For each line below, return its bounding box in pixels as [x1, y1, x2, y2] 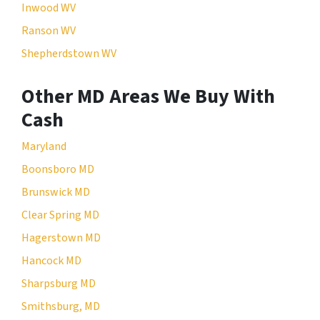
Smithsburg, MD [21, 298, 100, 314]
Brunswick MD [21, 184, 90, 200]
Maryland [21, 138, 66, 154]
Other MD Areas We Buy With [21, 81, 275, 111]
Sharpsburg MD [21, 275, 96, 291]
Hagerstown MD [21, 229, 101, 246]
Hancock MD [21, 252, 81, 269]
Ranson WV [21, 22, 76, 39]
